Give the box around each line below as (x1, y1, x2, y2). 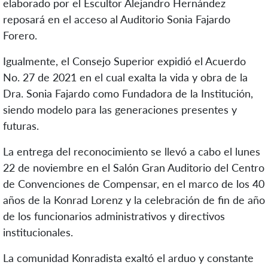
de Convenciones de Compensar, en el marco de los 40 (3, 177, 264, 191)
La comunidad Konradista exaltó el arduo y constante (3, 251, 254, 265)
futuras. (3, 119, 39, 133)
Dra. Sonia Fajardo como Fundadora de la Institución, (3, 87, 253, 100)
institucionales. (3, 226, 73, 239)
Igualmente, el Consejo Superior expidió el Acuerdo (3, 54, 246, 68)
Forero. (3, 29, 37, 42)
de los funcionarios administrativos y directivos (3, 209, 225, 223)
